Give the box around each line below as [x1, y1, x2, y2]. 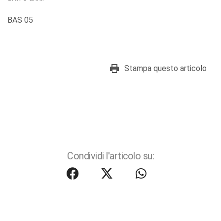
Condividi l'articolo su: [67, 150, 154, 162]
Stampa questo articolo [124, 64, 207, 74]
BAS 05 [7, 15, 33, 25]
